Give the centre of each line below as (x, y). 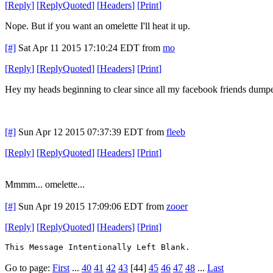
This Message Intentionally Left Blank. (97, 247)
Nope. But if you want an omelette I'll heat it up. (97, 26)
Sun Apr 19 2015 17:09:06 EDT (81, 206)
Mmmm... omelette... (45, 184)
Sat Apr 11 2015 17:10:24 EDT (79, 48)
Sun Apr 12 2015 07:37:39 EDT (81, 132)
